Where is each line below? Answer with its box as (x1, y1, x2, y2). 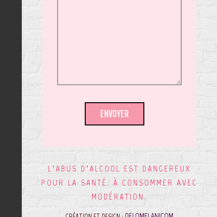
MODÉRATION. (91, 191, 147, 202)
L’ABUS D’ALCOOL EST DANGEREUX (47, 163, 191, 174)
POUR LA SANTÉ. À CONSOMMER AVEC (41, 177, 198, 188)
